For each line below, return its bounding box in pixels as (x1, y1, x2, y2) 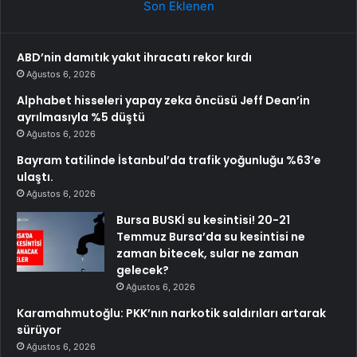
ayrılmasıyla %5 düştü (17, 109, 145, 125)
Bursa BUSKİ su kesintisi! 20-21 (116, 212, 290, 228)
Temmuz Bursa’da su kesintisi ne (116, 229, 305, 245)
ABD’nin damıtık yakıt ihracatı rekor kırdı (17, 49, 252, 65)
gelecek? (116, 262, 169, 278)
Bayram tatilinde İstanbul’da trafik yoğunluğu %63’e (17, 152, 321, 168)
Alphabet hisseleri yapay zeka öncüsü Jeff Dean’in (17, 92, 310, 108)
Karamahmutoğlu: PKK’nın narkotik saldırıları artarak (17, 305, 326, 321)
